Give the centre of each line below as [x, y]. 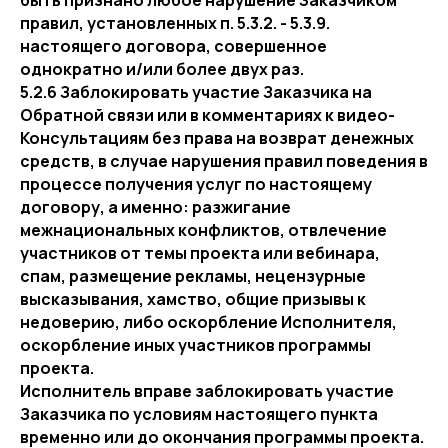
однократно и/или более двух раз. [162, 69]
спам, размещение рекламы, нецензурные [193, 276]
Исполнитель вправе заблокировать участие [207, 391]
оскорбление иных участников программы [195, 345]
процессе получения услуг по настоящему [196, 184]
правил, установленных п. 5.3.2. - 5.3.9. [175, 23]
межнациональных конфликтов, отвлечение [203, 230]
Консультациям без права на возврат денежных [217, 138]
